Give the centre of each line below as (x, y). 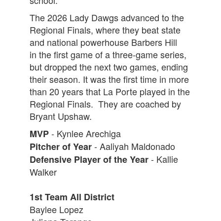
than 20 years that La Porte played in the (110, 92)
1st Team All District (73, 197)
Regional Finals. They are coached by (105, 104)
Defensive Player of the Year (89, 160)
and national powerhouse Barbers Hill (103, 42)
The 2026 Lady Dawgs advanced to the (107, 18)
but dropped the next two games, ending (109, 67)
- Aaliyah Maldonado (136, 146)
